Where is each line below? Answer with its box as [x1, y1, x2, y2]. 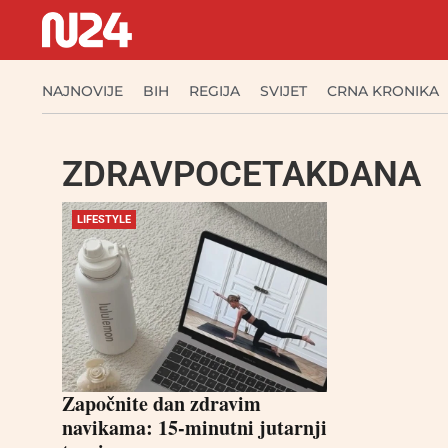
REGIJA [189, 82, 240, 100]
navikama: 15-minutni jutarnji [62, 413, 327, 442]
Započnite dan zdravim [62, 389, 261, 418]
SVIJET [260, 82, 307, 100]
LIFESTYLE [77, 213, 131, 226]
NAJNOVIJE [42, 82, 123, 100]
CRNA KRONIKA [327, 82, 439, 100]
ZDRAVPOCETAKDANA [62, 154, 421, 195]
